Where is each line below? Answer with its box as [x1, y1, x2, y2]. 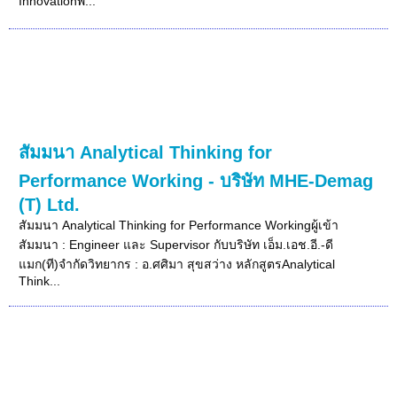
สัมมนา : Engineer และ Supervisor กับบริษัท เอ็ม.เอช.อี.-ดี [19, 237, 334, 252]
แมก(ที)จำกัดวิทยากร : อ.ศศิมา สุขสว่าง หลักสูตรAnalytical [19, 256, 336, 271]
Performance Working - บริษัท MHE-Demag [19, 170, 374, 191]
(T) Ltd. [19, 194, 81, 214]
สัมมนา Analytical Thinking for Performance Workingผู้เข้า [19, 217, 339, 232]
